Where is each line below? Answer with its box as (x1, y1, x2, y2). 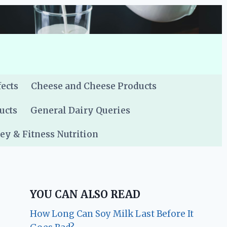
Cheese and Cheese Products (31, 81, 157, 92)
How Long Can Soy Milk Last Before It (30, 208, 194, 220)
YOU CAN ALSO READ (30, 188, 141, 201)
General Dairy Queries (30, 104, 130, 116)
